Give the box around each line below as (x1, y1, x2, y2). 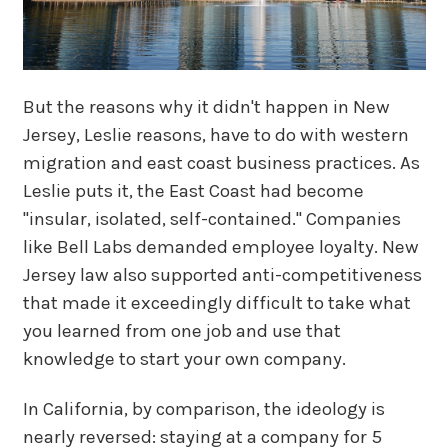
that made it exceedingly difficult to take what (22, 291, 411, 314)
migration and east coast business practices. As (22, 151, 420, 174)
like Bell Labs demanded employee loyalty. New (22, 235, 419, 258)
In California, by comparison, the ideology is (22, 398, 385, 421)
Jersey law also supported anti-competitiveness (22, 263, 422, 286)
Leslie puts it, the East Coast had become (22, 179, 364, 202)
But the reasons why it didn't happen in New (22, 95, 390, 118)
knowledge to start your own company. (22, 347, 346, 370)
